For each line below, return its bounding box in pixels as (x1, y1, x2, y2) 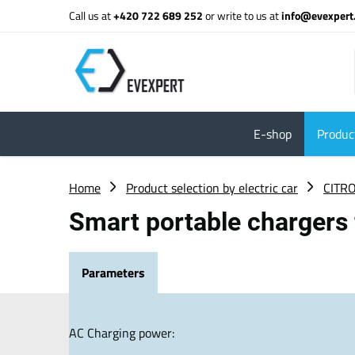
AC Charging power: (69, 323, 174, 342)
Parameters (82, 263, 145, 282)
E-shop (253, 124, 292, 143)
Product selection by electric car (126, 178, 298, 197)
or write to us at (205, 7, 281, 24)
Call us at (69, 7, 113, 24)
